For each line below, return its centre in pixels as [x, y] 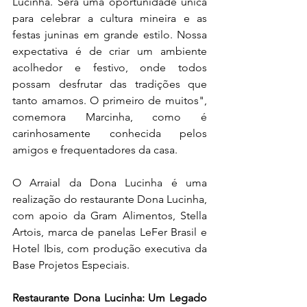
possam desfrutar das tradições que [110, 84]
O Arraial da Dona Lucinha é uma [110, 183]
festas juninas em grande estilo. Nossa [110, 35]
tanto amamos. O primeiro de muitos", [110, 100]
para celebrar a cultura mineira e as [110, 18]
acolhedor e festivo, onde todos [110, 67]
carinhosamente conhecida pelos [110, 133]
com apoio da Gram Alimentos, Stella [110, 216]
